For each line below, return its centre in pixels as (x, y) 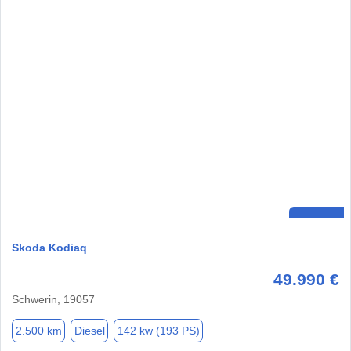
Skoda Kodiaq (49, 248)
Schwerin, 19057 (53, 300)
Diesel (89, 330)
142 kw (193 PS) (158, 330)
